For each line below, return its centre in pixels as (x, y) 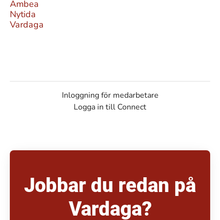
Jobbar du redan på (110, 185)
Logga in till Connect (110, 107)
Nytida (23, 14)
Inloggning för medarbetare (110, 95)
